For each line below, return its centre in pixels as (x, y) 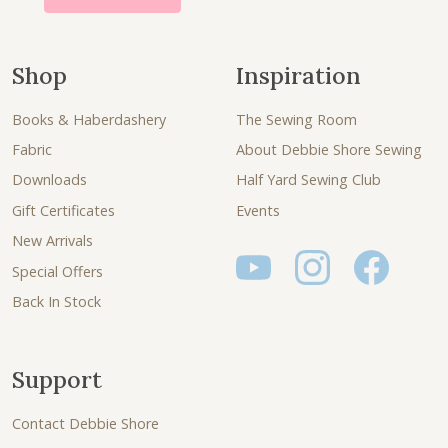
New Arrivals (52, 241)
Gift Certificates (63, 210)
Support (57, 379)
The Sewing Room (296, 119)
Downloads (49, 180)
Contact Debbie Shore (85, 424)
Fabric (32, 150)
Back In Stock (56, 301)
